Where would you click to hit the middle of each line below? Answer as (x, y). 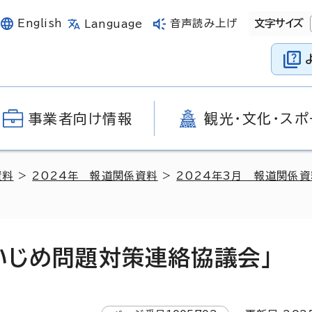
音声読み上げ (204, 23)
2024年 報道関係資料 (95, 176)
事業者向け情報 (80, 118)
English (40, 23)
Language (114, 24)
